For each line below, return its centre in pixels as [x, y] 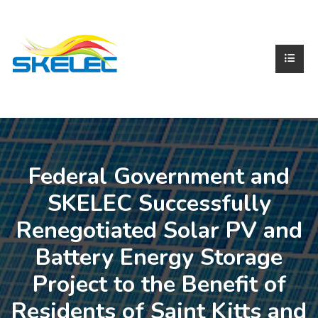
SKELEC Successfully [159, 204]
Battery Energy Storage [159, 258]
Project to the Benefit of [159, 285]
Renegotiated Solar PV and [159, 231]
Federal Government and [159, 177]
